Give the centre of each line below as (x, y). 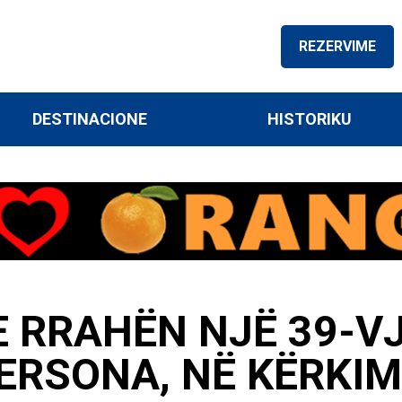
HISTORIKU (309, 119)
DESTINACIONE (90, 119)
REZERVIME (337, 46)
